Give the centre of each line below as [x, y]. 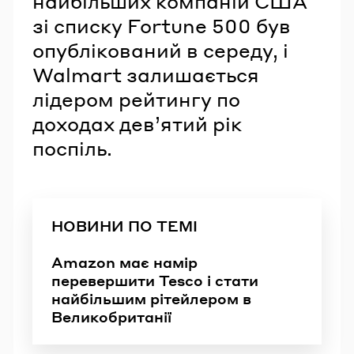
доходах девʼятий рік [137, 123]
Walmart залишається [146, 74]
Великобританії [111, 317]
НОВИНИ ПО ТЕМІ [124, 225]
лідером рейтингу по [136, 99]
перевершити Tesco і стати [155, 281]
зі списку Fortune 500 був [162, 25]
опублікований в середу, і [160, 50]
